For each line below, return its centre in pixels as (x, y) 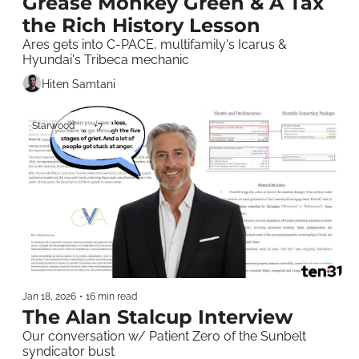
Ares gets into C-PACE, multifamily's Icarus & (155, 45)
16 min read (111, 297)
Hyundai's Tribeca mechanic (106, 60)
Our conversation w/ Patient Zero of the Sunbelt (164, 337)
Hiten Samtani (79, 84)
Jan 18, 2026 (49, 297)
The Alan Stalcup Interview (157, 317)
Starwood (53, 126)
